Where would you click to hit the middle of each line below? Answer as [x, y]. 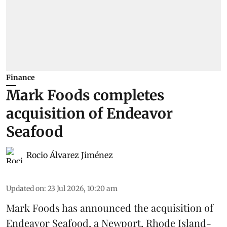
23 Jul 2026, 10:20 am [83, 189]
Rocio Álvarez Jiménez [70, 155]
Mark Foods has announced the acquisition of [110, 208]
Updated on [25, 189]
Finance [21, 78]
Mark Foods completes [85, 96]
